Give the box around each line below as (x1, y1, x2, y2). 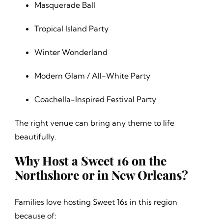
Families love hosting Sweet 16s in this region (14, 197, 177, 207)
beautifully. (14, 132, 56, 142)
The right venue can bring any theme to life (14, 118, 174, 128)
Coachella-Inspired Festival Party (34, 94, 156, 105)
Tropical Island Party (34, 24, 109, 34)
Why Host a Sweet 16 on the (14, 152, 166, 169)
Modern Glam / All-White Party (34, 71, 150, 81)
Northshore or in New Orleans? (14, 166, 188, 183)
